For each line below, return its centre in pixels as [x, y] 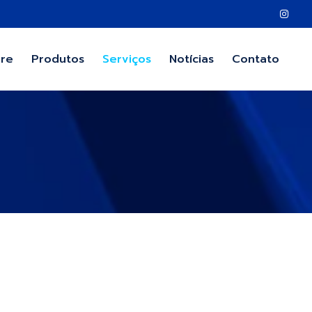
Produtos [58, 59]
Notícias [192, 59]
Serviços [127, 59]
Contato [256, 59]
